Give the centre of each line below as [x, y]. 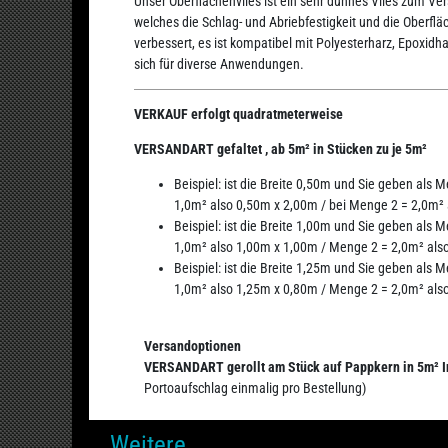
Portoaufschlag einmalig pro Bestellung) [254, 388]
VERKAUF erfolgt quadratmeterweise [238, 114]
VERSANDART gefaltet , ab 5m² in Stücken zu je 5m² [280, 149]
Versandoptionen [192, 346]
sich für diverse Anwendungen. [219, 64]
